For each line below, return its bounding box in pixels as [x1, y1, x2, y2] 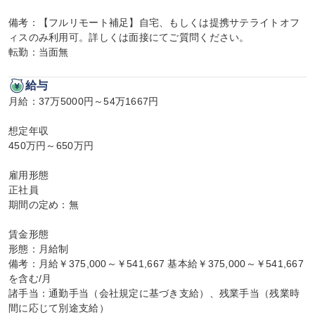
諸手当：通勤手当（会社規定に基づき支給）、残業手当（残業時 [8, 288, 300, 299]
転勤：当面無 [8, 46, 69, 58]
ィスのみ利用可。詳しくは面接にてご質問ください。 [8, 32, 250, 43]
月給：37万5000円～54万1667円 [8, 96, 159, 107]
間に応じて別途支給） [8, 302, 109, 314]
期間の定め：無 [8, 199, 79, 210]
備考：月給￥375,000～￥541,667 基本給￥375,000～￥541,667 [8, 258, 304, 269]
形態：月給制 [8, 243, 69, 255]
